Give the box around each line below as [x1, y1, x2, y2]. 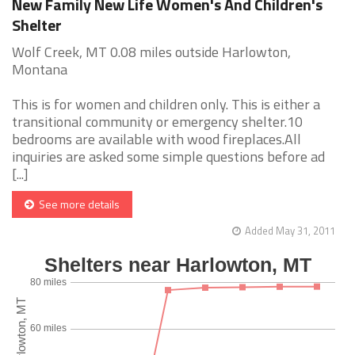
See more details [34, 196, 120, 213]
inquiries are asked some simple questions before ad [12, 146, 325, 168]
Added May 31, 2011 [245, 223, 335, 239]
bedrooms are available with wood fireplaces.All [12, 128, 301, 151]
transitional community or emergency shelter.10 [12, 111, 303, 133]
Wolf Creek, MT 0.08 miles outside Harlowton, [12, 41, 291, 63]
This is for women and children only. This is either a [12, 94, 320, 116]
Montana [12, 59, 67, 81]
